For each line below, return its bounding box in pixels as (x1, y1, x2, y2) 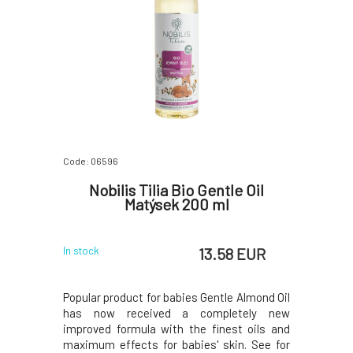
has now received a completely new (63, 306, 290, 321)
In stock (63, 244, 99, 258)
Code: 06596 (63, 155, 118, 167)
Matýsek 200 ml (124, 195, 229, 214)
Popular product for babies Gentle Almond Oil (63, 290, 290, 305)
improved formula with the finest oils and (63, 321, 290, 336)
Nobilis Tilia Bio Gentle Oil (89, 180, 264, 200)
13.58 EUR (199, 243, 266, 263)
